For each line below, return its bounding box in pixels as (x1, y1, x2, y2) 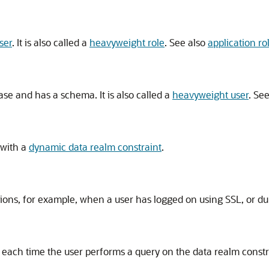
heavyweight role (89, 36, 165, 49)
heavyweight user (172, 88, 249, 101)
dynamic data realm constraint (29, 141, 162, 153)
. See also (165, 36, 208, 49)
